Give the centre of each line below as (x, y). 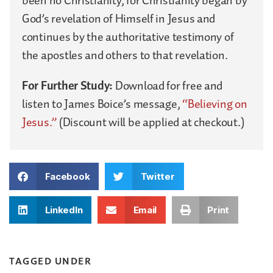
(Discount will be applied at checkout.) (151, 122)
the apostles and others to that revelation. (125, 55)
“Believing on (215, 104)
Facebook (67, 176)
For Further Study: (69, 86)
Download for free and (169, 86)
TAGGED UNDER (50, 260)
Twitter (158, 176)
